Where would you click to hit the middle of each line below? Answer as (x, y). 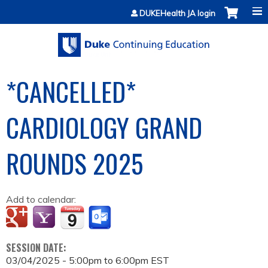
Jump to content (134, 7)
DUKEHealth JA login (177, 13)
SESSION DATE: (37, 248)
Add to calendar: (42, 200)
